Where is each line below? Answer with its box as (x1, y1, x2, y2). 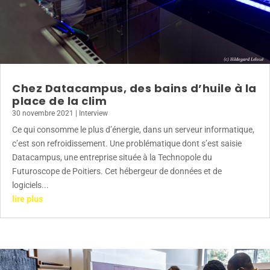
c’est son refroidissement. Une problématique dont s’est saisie (12, 138, 242, 148)
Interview (79, 108, 108, 118)
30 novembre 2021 (12, 108, 74, 118)
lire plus (12, 193, 43, 204)
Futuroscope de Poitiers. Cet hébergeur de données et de (12, 166, 222, 176)
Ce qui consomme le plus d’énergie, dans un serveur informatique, (12, 124, 254, 134)
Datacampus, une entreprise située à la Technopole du (12, 152, 212, 162)
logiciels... (12, 180, 49, 190)
